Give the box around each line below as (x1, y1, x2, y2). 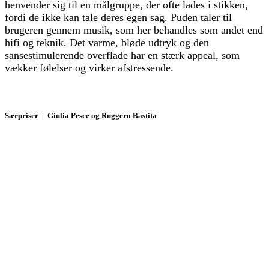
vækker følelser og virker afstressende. (5, 61, 174, 74)
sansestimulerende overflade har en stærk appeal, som (5, 49, 240, 61)
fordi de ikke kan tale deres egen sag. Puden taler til (5, 11, 232, 23)
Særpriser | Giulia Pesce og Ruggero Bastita (5, 110, 157, 120)
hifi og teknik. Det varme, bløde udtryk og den (5, 36, 209, 49)
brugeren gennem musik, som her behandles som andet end (5, 23, 263, 36)
